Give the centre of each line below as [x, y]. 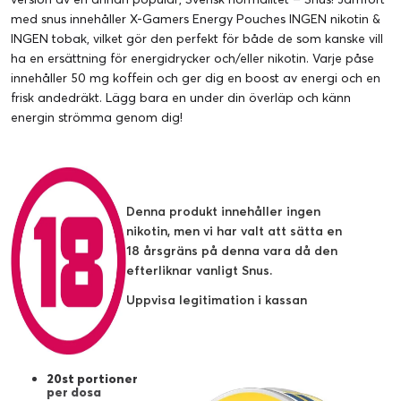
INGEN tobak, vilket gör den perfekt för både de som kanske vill [197, 38]
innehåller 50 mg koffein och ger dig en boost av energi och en [196, 77]
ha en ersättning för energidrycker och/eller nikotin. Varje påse [192, 58]
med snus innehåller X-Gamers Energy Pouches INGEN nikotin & [196, 18]
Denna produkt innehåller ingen [223, 211]
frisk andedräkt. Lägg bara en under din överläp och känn [181, 97]
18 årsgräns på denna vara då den [232, 250]
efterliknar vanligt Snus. [199, 270]
